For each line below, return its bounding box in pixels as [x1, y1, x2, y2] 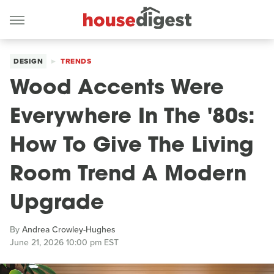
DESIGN [13, 56, 43, 67]
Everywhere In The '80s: [10, 107, 255, 128]
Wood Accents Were [10, 78, 224, 100]
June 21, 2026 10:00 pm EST [10, 236, 119, 249]
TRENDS [61, 56, 91, 67]
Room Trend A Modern [10, 165, 246, 186]
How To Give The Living [10, 136, 254, 157]
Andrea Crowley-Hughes [22, 223, 116, 236]
